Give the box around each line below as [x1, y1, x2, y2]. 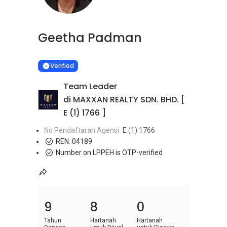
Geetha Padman [38, 29, 142, 46]
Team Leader [63, 81, 117, 92]
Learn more [21, 36, 60, 44]
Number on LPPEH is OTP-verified [55, 148, 163, 157]
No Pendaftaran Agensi [44, 126, 119, 134]
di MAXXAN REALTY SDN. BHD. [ [63, 94, 185, 105]
